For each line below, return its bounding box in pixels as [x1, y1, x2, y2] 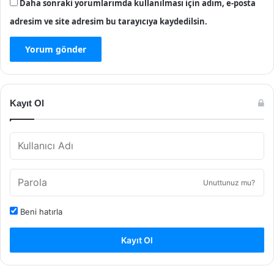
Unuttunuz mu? [203, 178, 255, 187]
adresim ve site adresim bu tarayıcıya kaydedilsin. [10, 16, 207, 27]
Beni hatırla [18, 207, 62, 217]
